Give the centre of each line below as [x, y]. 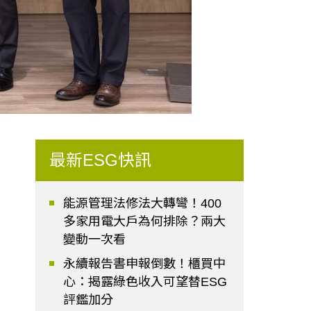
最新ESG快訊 [101, 160]
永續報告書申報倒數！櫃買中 [145, 264]
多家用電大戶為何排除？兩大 [145, 222]
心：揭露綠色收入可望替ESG [145, 282]
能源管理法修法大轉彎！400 [143, 204]
